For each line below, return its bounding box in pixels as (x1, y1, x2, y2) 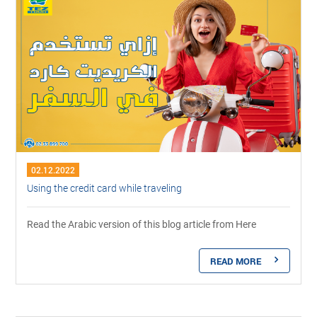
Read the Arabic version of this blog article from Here (27, 218, 257, 230)
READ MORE (209, 254, 261, 267)
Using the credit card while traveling (27, 180, 183, 195)
